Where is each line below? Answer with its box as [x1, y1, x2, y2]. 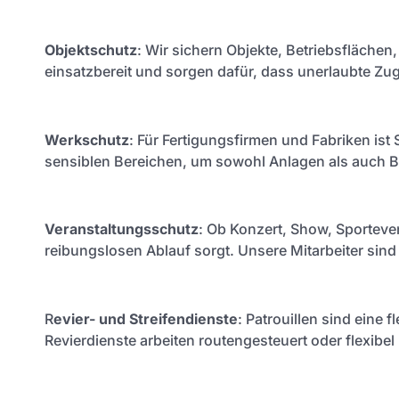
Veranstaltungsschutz [45, 220, 199, 239]
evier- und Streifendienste [53, 310, 238, 329]
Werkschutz [45, 130, 129, 149]
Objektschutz [45, 40, 137, 59]
